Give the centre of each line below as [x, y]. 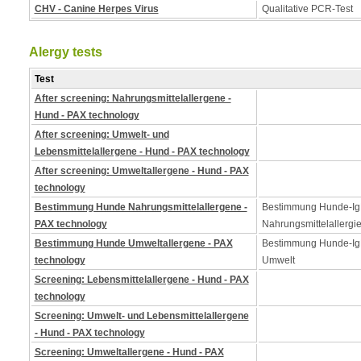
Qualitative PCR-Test [307, 9]
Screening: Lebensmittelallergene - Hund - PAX [141, 280]
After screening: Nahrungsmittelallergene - [133, 98]
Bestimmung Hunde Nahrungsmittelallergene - [141, 207]
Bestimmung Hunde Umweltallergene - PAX [133, 243]
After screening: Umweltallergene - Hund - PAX [141, 171]
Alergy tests [65, 52]
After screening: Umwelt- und [102, 135]
